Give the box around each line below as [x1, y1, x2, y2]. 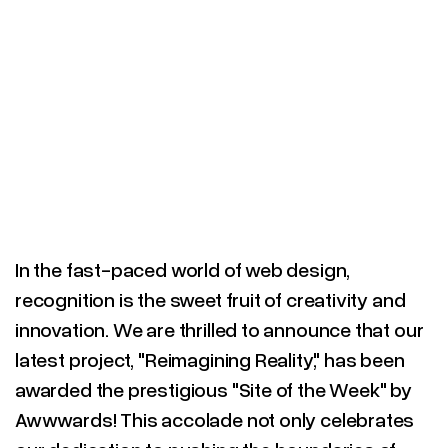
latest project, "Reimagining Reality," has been [15, 347, 405, 371]
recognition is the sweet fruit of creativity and [15, 287, 406, 311]
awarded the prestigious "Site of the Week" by [15, 377, 412, 401]
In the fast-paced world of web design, [15, 257, 351, 281]
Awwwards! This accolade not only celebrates [15, 407, 415, 431]
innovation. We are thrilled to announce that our [15, 317, 424, 341]
